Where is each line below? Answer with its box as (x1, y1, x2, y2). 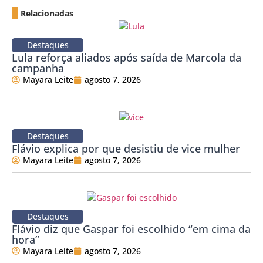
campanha (12, 61, 64, 76)
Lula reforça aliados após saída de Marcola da (12, 50, 241, 65)
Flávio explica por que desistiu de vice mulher (12, 141, 240, 156)
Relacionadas (21, 7, 73, 19)
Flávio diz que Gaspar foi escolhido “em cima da (12, 221, 251, 236)
